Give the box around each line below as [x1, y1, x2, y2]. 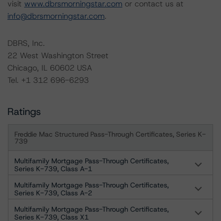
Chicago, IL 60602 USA [7, 63, 92, 73]
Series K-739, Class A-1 [14, 164, 92, 173]
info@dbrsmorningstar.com [7, 11, 105, 21]
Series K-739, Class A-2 [14, 188, 92, 197]
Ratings [7, 105, 41, 118]
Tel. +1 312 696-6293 [7, 75, 89, 85]
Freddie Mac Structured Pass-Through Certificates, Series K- [14, 130, 206, 139]
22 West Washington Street [7, 50, 109, 61]
